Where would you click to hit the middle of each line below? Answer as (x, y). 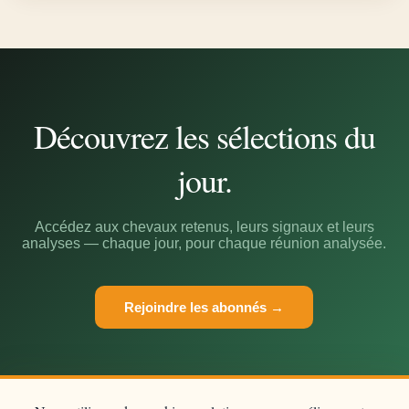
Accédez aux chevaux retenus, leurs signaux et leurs (204, 227)
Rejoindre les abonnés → (204, 307)
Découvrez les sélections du (204, 136)
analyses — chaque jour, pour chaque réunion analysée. (204, 243)
